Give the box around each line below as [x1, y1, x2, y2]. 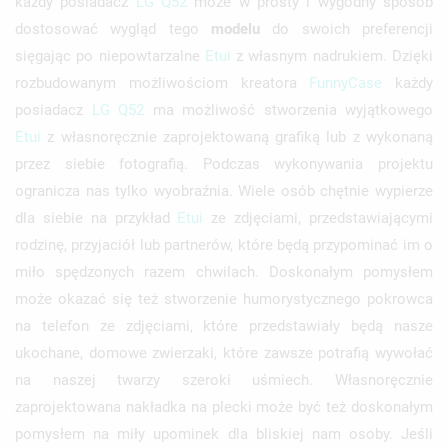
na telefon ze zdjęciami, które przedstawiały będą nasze [15, 316, 433, 335]
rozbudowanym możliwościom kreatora [15, 73, 310, 92]
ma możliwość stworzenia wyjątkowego [144, 100, 433, 119]
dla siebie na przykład [15, 208, 178, 227]
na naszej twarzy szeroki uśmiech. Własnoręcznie [15, 370, 433, 389]
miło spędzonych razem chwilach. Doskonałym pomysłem [15, 262, 433, 281]
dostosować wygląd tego [15, 19, 211, 38]
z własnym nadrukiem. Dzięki [230, 46, 434, 65]
